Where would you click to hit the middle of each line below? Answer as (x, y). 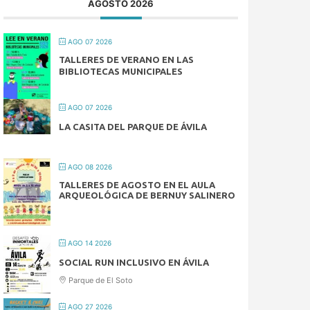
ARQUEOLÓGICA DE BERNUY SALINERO (147, 195)
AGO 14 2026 (89, 243)
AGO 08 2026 (89, 167)
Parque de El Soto (100, 281)
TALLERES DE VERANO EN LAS (127, 60)
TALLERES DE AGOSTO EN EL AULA (137, 185)
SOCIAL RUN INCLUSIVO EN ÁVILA (134, 263)
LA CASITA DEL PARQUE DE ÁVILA (133, 127)
